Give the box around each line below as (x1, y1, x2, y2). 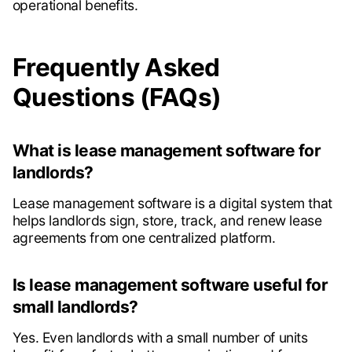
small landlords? (12, 297, 138, 317)
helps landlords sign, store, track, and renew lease (12, 212, 322, 229)
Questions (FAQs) (12, 82, 222, 113)
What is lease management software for (12, 141, 321, 161)
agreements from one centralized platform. (12, 229, 276, 247)
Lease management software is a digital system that (12, 195, 332, 212)
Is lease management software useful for (12, 275, 328, 295)
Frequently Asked (12, 52, 220, 83)
